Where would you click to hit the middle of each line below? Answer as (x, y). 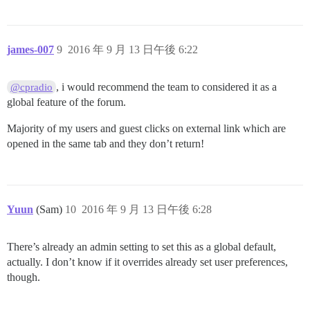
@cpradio (32, 87)
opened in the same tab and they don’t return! (106, 144)
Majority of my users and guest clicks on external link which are (146, 128)
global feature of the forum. (66, 102)
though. (24, 277)
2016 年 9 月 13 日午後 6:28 (147, 209)
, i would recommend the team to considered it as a (167, 87)
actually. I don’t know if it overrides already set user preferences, (147, 262)
